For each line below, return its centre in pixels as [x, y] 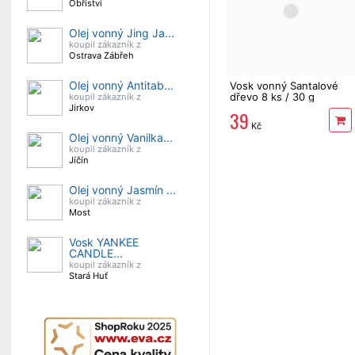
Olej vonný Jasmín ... [122, 190]
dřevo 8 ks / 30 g [272, 96]
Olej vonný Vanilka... [121, 137]
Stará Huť [88, 276]
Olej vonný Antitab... [121, 85]
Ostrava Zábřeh [101, 55]
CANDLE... [96, 253]
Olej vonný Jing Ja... [122, 33]
